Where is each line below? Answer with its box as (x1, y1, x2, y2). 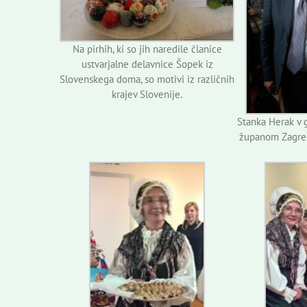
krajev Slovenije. (112, 88, 183, 101)
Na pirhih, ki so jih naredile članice (72, 42, 222, 56)
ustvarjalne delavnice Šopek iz (81, 58, 213, 71)
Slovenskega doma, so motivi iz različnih (60, 73, 235, 86)
